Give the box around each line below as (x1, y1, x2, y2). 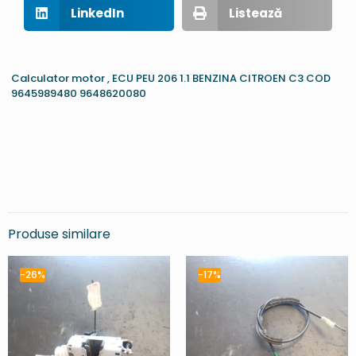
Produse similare (8, 224, 110, 243)
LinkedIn (70, 4, 124, 21)
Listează (228, 4, 282, 21)
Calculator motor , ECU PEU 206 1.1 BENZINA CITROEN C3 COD (11, 70, 331, 86)
